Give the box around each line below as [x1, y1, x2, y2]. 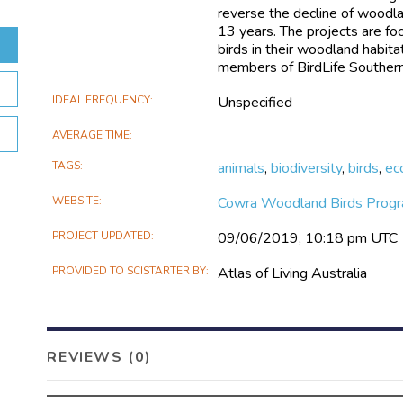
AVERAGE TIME [52, 127, 130, 142]
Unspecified [218, 92, 293, 112]
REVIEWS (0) [47, 346, 152, 367]
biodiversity [271, 157, 343, 178]
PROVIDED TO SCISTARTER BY [52, 263, 207, 278]
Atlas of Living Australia [218, 263, 368, 283]
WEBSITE [52, 193, 100, 208]
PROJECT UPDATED [52, 228, 152, 243]
